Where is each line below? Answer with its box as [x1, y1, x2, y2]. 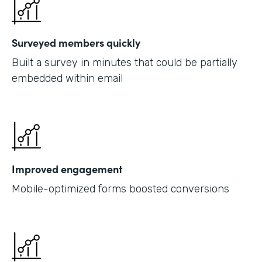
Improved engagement [12, 161, 122, 176]
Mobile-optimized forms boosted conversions [12, 182, 229, 195]
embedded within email [12, 72, 123, 85]
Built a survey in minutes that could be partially [12, 56, 237, 69]
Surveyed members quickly [12, 35, 140, 50]
